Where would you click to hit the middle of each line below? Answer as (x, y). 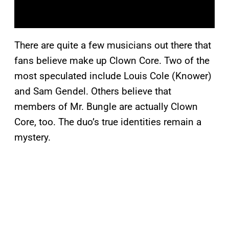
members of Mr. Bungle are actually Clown (106, 107)
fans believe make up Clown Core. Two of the (112, 61)
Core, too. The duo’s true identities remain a (108, 122)
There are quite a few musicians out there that (113, 45)
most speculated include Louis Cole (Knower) (113, 76)
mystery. (32, 138)
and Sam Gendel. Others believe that (93, 91)
